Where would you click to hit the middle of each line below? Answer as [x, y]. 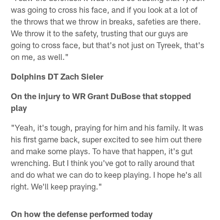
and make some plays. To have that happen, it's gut [102, 151]
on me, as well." [40, 56]
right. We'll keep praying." [57, 186]
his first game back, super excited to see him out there [107, 139]
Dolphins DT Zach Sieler [57, 76]
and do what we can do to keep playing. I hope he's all [107, 174]
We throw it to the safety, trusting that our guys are [100, 33]
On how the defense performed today [82, 213]
